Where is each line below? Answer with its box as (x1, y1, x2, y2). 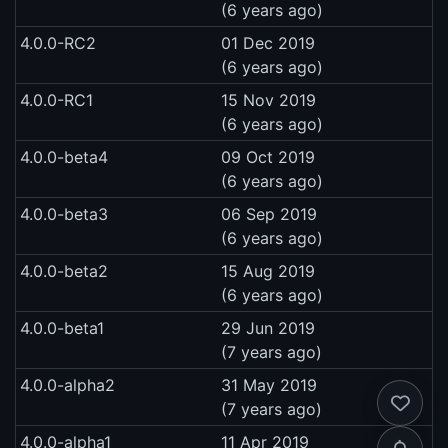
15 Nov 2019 (221, 89, 316, 110)
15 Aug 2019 (221, 260, 315, 281)
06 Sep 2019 (221, 203, 317, 224)
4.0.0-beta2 (20, 260, 108, 281)
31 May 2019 (221, 374, 317, 395)
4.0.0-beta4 (20, 146, 108, 167)
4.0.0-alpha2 (20, 374, 115, 395)
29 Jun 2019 (221, 317, 315, 338)
